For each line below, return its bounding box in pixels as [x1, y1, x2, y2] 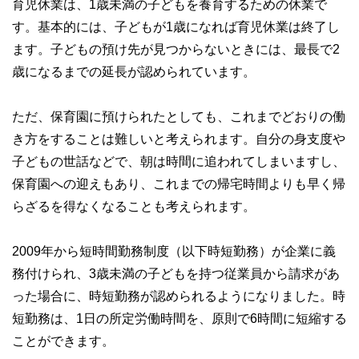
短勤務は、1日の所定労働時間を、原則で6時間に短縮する [12, 311, 347, 325]
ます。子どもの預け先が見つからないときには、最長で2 [12, 42, 340, 55]
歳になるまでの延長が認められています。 [12, 64, 256, 78]
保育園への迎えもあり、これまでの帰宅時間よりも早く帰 [12, 176, 345, 190]
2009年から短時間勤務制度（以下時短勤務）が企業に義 [12, 244, 336, 257]
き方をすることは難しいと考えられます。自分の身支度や [12, 131, 345, 145]
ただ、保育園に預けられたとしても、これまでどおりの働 [12, 109, 345, 123]
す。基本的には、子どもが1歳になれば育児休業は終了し [12, 19, 340, 33]
